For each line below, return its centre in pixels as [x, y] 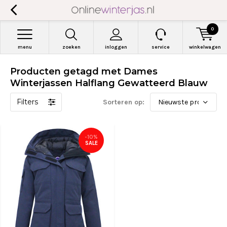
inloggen [116, 47]
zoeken [71, 47]
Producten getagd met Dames [84, 71]
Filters [27, 102]
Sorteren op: [124, 102]
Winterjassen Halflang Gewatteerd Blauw [109, 83]
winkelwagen [205, 47]
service [160, 47]
